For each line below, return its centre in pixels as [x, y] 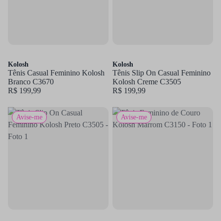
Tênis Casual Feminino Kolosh [56, 73]
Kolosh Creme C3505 [147, 82]
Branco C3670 [31, 82]
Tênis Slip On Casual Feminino [162, 73]
